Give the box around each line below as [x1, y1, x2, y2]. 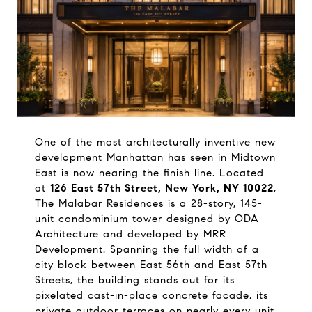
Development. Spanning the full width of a [34, 242, 259, 256]
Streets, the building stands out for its [34, 273, 235, 286]
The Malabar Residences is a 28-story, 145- [34, 196, 263, 210]
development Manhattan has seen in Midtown [34, 150, 276, 164]
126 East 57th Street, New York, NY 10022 [49, 181, 274, 194]
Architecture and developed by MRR [34, 227, 226, 240]
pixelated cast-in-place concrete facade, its [34, 288, 268, 302]
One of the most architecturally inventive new [34, 135, 276, 148]
